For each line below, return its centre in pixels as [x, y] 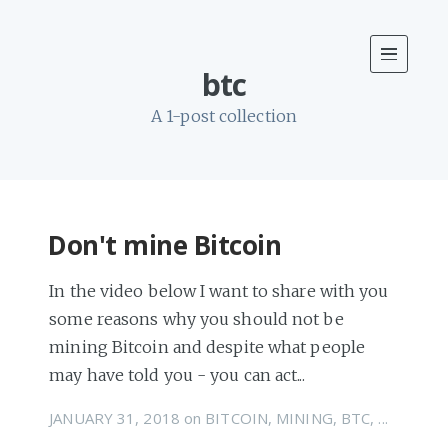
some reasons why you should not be [196, 319]
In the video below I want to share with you [219, 291]
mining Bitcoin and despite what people [207, 347]
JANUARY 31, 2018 [114, 417]
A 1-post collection [224, 116]
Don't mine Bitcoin [165, 245]
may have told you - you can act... [177, 375]
